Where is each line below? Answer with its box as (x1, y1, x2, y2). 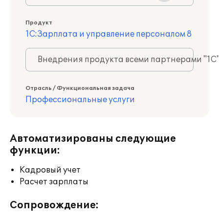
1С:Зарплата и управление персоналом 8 (25, 29, 192, 39)
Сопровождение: (10, 199, 99, 211)
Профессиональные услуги (25, 95, 135, 105)
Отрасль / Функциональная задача (25, 85, 134, 91)
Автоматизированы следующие (10, 133, 176, 145)
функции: (10, 145, 60, 156)
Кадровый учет (20, 165, 81, 175)
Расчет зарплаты (20, 177, 88, 187)
